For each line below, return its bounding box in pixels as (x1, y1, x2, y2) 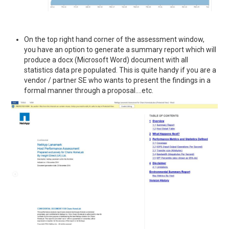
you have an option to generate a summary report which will (24, 45, 217, 54)
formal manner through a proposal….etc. (24, 86, 154, 95)
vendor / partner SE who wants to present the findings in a (24, 76, 211, 85)
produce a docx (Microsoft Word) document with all (24, 56, 189, 64)
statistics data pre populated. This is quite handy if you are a (24, 66, 217, 75)
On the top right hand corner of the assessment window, (24, 35, 205, 44)
